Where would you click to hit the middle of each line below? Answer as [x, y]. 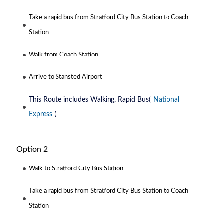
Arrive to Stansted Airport [66, 77]
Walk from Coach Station [64, 55]
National [166, 100]
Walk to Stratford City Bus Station [76, 169]
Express [41, 115]
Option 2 [32, 149]
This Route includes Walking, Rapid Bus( [90, 100]
